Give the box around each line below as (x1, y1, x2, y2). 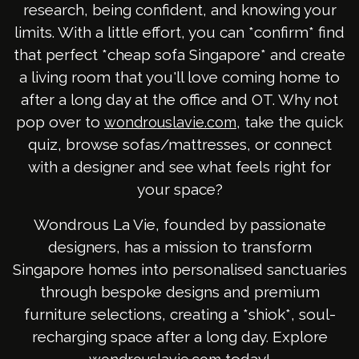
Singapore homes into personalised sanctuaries (12, 260, 347, 279)
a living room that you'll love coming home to (19, 68, 340, 87)
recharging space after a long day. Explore (31, 328, 328, 346)
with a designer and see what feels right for (28, 158, 331, 176)
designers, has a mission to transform (47, 238, 312, 256)
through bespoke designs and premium (39, 283, 320, 301)
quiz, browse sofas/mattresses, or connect (27, 135, 332, 154)
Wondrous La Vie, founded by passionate (33, 216, 326, 234)
